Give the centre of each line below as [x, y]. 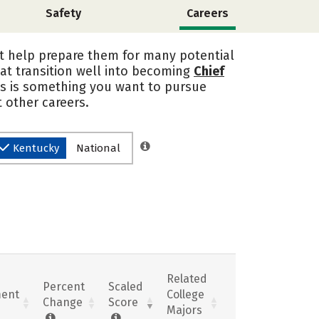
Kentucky [36, 148]
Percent [64, 286]
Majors [184, 310]
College [185, 294]
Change [63, 302]
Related [187, 278]
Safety [63, 13]
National [98, 148]
